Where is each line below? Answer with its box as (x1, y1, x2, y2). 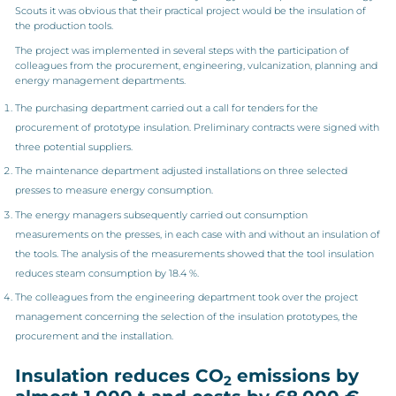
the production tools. (14, 19, 113, 32)
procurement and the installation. (14, 330, 173, 342)
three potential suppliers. (14, 140, 133, 153)
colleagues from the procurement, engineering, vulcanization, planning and (14, 58, 377, 72)
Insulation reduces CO (14, 365, 224, 386)
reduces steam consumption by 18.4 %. (14, 266, 199, 279)
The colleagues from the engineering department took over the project (14, 291, 358, 303)
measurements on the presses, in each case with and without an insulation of (14, 227, 380, 240)
